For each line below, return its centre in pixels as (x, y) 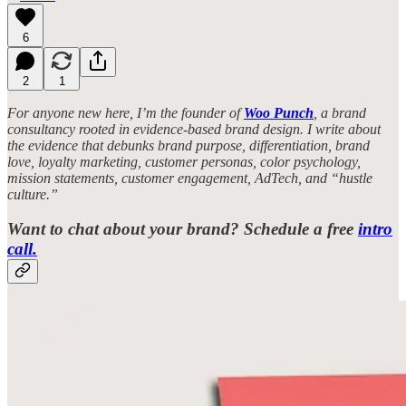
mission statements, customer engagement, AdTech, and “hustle (190, 178)
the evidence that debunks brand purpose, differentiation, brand (188, 145)
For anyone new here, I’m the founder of (126, 112)
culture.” (33, 194)
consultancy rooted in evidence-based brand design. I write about (194, 129)
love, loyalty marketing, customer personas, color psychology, (184, 161)
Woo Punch (279, 112)
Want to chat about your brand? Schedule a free (183, 229)
